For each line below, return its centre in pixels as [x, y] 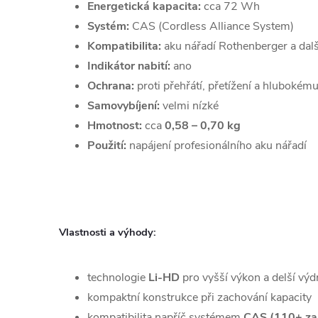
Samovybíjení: [124, 105]
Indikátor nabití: [129, 66]
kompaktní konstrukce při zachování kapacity [199, 298]
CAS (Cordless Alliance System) [212, 26]
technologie [118, 278]
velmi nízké [189, 105]
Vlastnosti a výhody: [108, 232]
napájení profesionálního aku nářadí [216, 145]
